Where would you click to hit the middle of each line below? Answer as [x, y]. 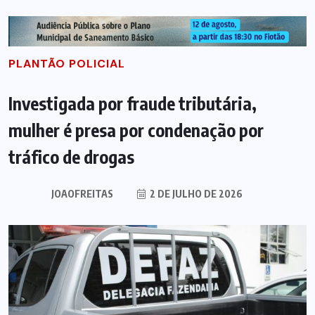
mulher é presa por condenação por [136, 130]
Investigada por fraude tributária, [133, 103]
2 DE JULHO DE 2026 [195, 193]
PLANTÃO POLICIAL [67, 63]
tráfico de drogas [71, 156]
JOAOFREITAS [82, 193]
